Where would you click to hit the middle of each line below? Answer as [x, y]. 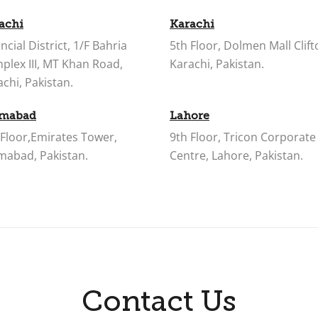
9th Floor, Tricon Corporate [243, 137]
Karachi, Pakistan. [217, 64]
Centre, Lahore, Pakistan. [236, 155]
